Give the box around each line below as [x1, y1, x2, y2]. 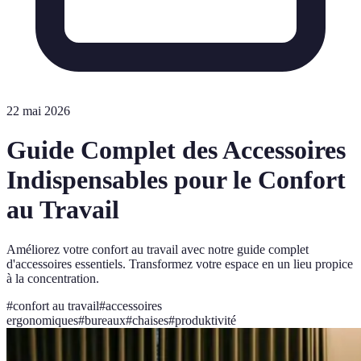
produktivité [175, 313, 236, 327]
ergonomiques [6, 313, 78, 327]
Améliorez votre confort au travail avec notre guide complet [6, 242, 309, 256]
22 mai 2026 [6, 104, 70, 118]
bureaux [85, 313, 126, 327]
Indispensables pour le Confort [6, 165, 346, 195]
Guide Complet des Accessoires [6, 135, 346, 165]
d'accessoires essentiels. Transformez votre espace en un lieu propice [6, 256, 353, 271]
